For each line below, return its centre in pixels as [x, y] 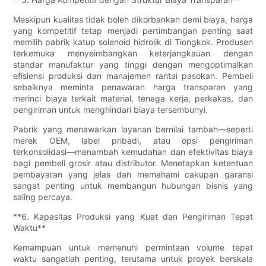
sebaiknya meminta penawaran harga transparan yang [133, 87]
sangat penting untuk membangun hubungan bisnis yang [133, 185]
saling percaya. [43, 197]
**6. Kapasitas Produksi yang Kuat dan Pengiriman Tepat [133, 216]
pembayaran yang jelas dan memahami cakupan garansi [133, 174]
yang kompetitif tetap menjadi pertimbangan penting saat [133, 30]
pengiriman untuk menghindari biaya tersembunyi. [111, 109]
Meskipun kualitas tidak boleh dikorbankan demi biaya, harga [133, 19]
